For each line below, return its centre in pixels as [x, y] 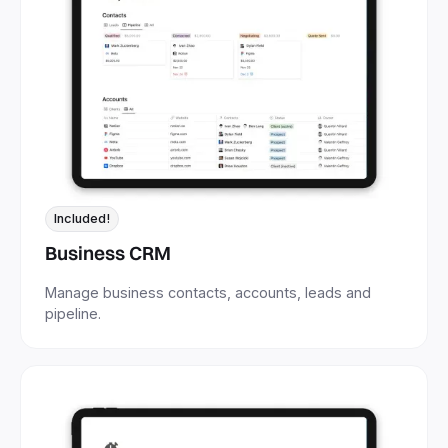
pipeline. [73, 314]
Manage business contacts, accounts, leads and [208, 293]
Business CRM [108, 253]
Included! [82, 219]
